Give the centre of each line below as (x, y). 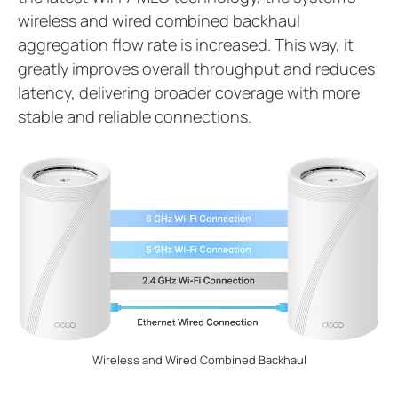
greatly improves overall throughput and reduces (196, 69)
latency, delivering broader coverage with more (189, 93)
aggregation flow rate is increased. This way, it (186, 45)
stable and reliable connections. (135, 117)
